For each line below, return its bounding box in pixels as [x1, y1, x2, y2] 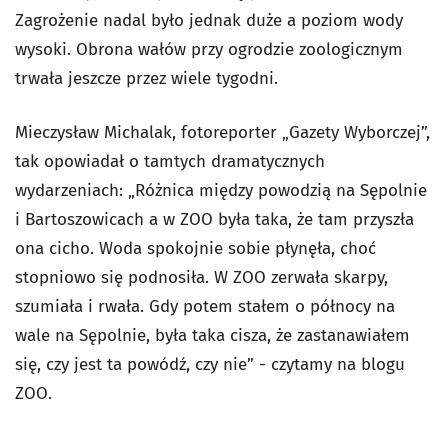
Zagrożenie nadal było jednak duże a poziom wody [15, 10, 403, 32]
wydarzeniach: [15, 180, 128, 202]
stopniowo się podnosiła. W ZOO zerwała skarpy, [15, 267, 388, 289]
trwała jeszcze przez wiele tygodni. [15, 68, 278, 90]
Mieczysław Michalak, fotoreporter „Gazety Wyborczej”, [15, 122, 430, 144]
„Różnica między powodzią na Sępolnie [128, 180, 427, 202]
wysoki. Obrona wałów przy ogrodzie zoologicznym [15, 39, 403, 61]
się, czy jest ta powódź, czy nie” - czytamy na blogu [15, 354, 405, 376]
